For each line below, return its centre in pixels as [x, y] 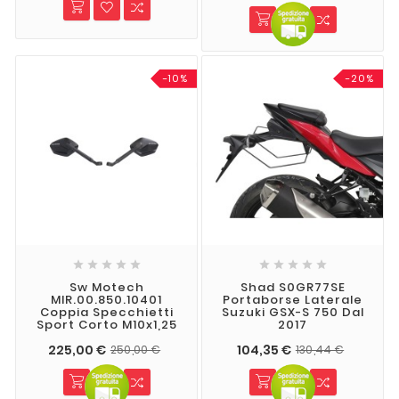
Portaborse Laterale [293, 299]
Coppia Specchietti [106, 312]
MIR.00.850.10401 [106, 299]
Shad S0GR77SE [293, 287]
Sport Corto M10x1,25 [106, 324]
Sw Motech [106, 287]
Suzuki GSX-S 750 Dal [293, 312]
